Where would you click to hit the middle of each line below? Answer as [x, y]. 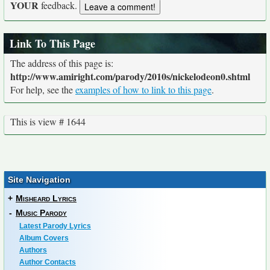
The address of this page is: [62, 63]
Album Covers [44, 238]
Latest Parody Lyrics [55, 226]
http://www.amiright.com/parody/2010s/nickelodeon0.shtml [130, 77]
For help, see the [43, 90]
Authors [33, 250]
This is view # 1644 [48, 122]
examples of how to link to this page [143, 90]
